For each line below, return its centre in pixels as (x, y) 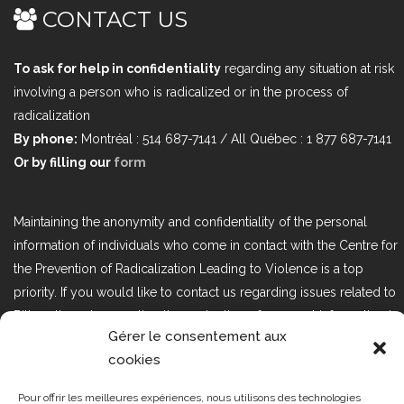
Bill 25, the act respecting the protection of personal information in (206, 315)
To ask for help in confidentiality (117, 68)
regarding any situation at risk (308, 68)
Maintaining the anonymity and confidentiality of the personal (190, 221)
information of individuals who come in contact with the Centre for (206, 245)
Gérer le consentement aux (197, 336)
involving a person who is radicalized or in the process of (181, 92)
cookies (134, 360)
